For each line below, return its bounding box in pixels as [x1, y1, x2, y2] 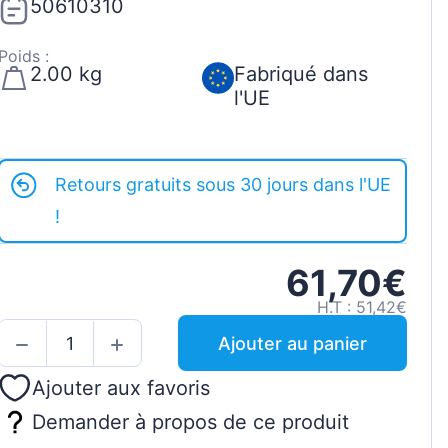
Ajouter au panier [217, 332, 367, 354]
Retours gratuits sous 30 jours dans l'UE [55, 174, 392, 196]
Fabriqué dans [233, 62, 368, 87]
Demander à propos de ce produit [31, 409, 349, 434]
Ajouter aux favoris [31, 376, 210, 401]
